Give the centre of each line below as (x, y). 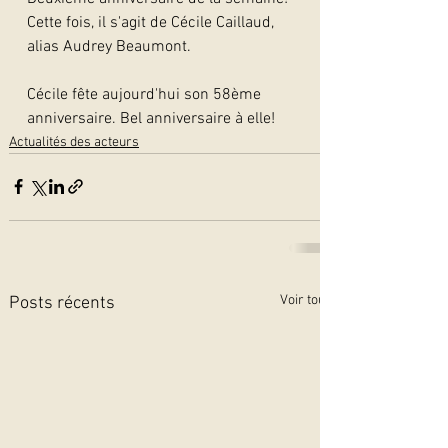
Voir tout (304, 300)
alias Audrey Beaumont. (109, 46)
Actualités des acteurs (74, 142)
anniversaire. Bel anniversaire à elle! (151, 118)
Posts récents (62, 303)
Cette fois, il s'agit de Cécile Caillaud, (152, 22)
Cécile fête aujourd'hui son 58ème (146, 94)
